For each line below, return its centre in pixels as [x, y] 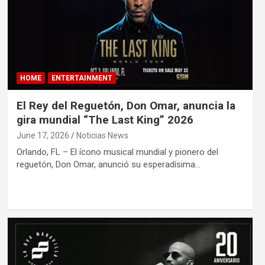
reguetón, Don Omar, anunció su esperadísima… [108, 165]
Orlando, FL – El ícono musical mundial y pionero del [117, 152]
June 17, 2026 [43, 136]
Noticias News [102, 136]
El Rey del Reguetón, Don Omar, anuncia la [126, 106]
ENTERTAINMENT [82, 78]
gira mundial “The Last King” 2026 [105, 120]
